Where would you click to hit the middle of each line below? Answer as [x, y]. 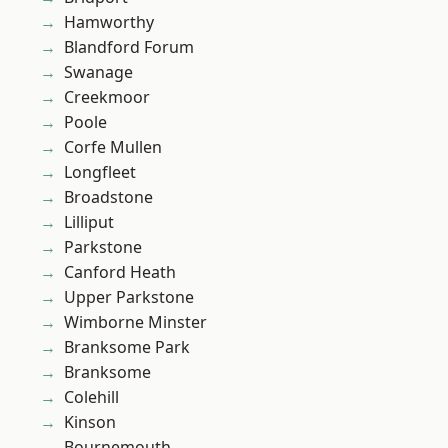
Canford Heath [120, 272]
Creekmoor [107, 97]
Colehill [91, 397]
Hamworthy [109, 22]
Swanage [98, 72]
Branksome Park [127, 347]
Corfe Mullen [113, 147]
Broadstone [108, 197]
